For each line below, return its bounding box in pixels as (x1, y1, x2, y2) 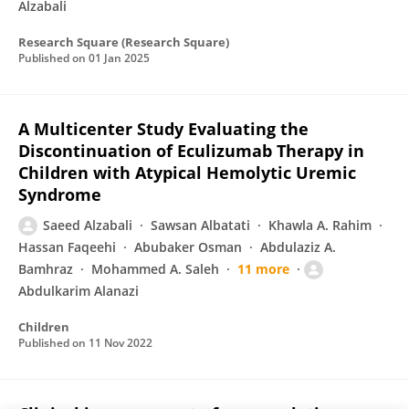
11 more (237, 260, 289, 278)
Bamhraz (18, 260, 73, 278)
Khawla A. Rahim (268, 216, 372, 234)
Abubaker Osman (134, 238, 242, 256)
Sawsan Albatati (151, 216, 250, 234)
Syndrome (18, 184, 101, 205)
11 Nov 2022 (89, 335, 152, 351)
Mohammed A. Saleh (91, 260, 219, 278)
